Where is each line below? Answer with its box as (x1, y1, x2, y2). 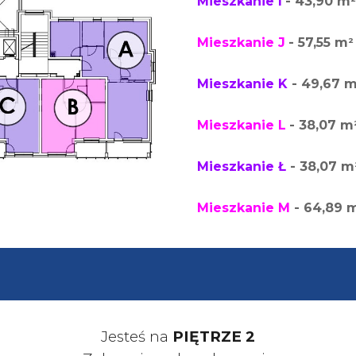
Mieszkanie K (196, 76, 292, 91)
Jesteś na (101, 327, 172, 346)
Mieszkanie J (196, 35, 285, 50)
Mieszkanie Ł (196, 159, 286, 174)
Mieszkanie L (196, 118, 286, 133)
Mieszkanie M (196, 200, 290, 215)
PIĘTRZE (172, 327, 246, 346)
